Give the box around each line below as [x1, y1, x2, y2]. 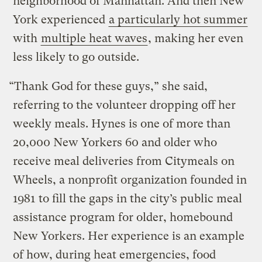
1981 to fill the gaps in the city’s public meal [13, 192, 243, 206]
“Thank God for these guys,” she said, [9, 80, 208, 94]
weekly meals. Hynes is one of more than [13, 117, 231, 131]
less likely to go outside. [13, 50, 140, 64]
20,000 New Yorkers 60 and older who [13, 136, 218, 150]
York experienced [13, 13, 109, 27]
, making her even [148, 32, 244, 46]
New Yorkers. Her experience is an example [13, 229, 245, 243]
